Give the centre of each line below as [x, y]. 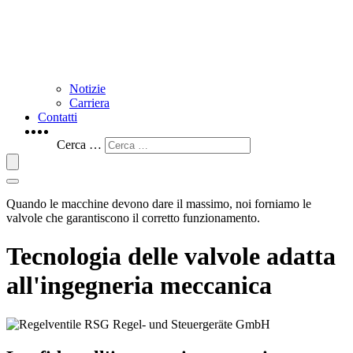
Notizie [87, 89]
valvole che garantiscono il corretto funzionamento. [133, 218]
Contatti [58, 117]
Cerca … [79, 145]
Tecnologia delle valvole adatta [171, 256]
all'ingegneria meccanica [139, 286]
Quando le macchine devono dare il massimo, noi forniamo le [159, 204]
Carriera [89, 103]
